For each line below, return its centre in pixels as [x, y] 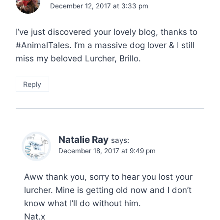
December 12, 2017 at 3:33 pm [99, 6]
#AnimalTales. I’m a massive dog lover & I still [105, 45]
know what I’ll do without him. [82, 203]
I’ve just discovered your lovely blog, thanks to [107, 32]
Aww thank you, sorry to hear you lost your [108, 177]
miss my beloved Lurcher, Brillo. [78, 58]
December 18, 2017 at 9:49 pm [107, 151]
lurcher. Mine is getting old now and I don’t [108, 190]
